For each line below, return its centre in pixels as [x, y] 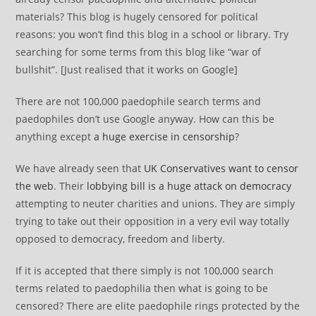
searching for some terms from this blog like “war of [139, 52]
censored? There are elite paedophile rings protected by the [158, 306]
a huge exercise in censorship [165, 136]
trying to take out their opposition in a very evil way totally [153, 221]
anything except [55, 136]
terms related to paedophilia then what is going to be [142, 288]
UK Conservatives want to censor [221, 168]
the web [35, 186]
